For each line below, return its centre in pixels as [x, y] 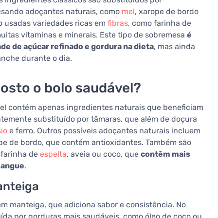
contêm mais [165, 154]
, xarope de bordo [167, 12]
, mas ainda [174, 47]
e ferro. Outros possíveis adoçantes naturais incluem [104, 131]
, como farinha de [160, 23]
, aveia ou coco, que [104, 154]
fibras [118, 23]
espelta [53, 154]
